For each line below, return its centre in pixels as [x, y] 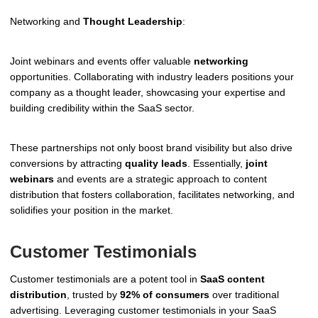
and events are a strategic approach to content [160, 179]
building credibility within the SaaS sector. [102, 108]
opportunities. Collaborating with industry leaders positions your [152, 77]
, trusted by [93, 294]
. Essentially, [216, 163]
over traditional [244, 294]
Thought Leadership [133, 22]
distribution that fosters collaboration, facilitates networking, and [152, 194]
